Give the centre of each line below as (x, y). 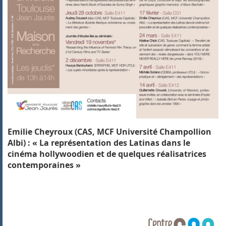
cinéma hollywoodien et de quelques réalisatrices (107, 154)
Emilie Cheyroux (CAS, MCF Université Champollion (109, 132)
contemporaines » (44, 165)
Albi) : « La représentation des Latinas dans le (99, 143)
